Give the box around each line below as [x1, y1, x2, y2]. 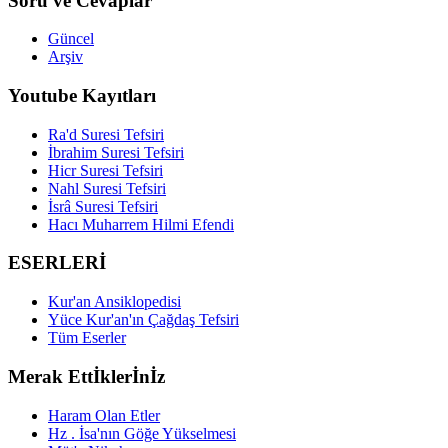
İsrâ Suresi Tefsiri [48, 197, 158, 215]
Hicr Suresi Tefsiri [48, 161, 163, 179]
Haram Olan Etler [48, 406, 160, 424]
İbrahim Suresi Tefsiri [48, 143, 184, 161]
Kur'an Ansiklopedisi [48, 293, 181, 311]
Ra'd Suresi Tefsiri [48, 125, 164, 143]
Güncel [48, 30, 94, 48]
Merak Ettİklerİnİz [8, 365, 165, 387]
